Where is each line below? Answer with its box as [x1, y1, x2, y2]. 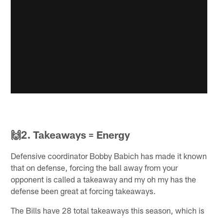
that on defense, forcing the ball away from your [11, 162, 178, 172]
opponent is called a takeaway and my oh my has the [11, 174, 197, 184]
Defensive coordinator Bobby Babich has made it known [11, 150, 207, 161]
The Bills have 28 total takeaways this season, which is [11, 205, 205, 215]
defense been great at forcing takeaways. [11, 185, 156, 196]
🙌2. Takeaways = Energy [11, 128, 130, 141]
